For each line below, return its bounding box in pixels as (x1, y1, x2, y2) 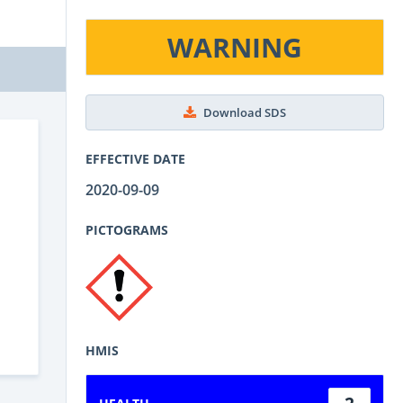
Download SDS (203, 104, 286, 121)
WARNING (167, 29, 302, 66)
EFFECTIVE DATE (85, 149, 185, 167)
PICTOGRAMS (85, 220, 168, 238)
